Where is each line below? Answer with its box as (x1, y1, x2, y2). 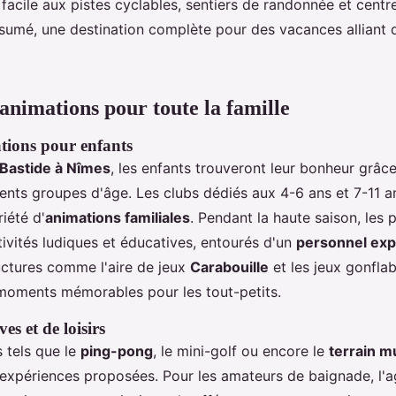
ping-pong (80, 342, 153, 360)
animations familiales (45, 209, 190, 226)
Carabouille (190, 258, 269, 276)
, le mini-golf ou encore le (153, 342, 329, 360)
